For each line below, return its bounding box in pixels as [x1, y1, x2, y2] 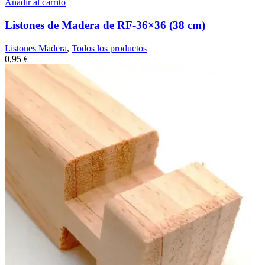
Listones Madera [5, 43, 67, 53]
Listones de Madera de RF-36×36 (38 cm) [5, 18, 205, 31]
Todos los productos [72, 43, 147, 53]
